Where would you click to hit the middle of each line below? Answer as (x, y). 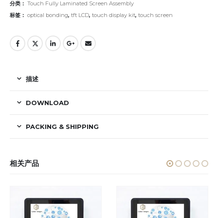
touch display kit (114, 15)
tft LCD (80, 15)
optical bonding (48, 15)
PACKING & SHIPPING (62, 127)
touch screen (155, 15)
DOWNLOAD (47, 103)
